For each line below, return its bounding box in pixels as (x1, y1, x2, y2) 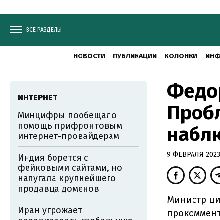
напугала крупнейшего (18, 173, 116, 184)
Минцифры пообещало (18, 110, 117, 121)
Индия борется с (18, 152, 88, 163)
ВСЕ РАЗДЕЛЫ (26, 27, 62, 33)
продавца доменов (18, 183, 99, 194)
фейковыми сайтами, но (18, 163, 122, 173)
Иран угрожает (18, 205, 82, 216)
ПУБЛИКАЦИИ (113, 52, 157, 60)
